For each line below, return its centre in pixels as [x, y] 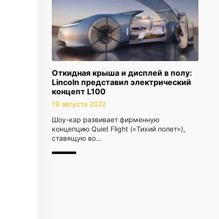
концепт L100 [79, 91]
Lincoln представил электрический [121, 82]
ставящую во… [77, 138]
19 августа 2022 [79, 104]
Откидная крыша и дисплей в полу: [122, 73]
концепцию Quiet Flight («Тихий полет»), [119, 129]
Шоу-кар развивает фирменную [106, 120]
